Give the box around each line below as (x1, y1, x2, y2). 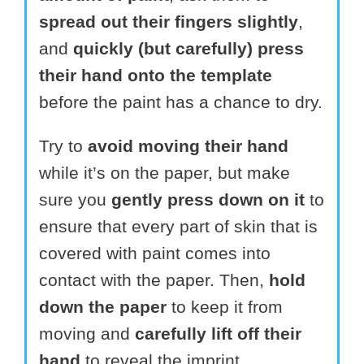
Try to (39, 136, 88, 155)
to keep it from (167, 297, 283, 316)
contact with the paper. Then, (39, 270, 269, 289)
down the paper (39, 297, 167, 316)
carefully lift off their (135, 323, 301, 343)
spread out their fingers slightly (39, 11, 298, 31)
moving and (39, 323, 135, 343)
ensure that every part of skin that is (39, 216, 318, 236)
